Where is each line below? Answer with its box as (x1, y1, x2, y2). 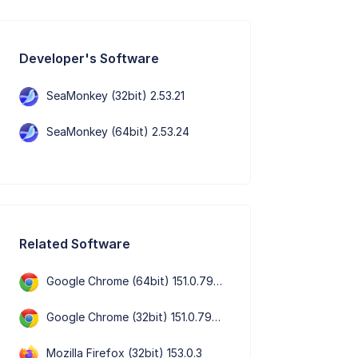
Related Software (19, 235, 131, 252)
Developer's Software (19, 50, 160, 66)
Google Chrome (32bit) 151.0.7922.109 (46, 309, 213, 324)
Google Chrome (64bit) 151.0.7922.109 (46, 273, 214, 288)
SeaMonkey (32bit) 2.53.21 (46, 88, 185, 102)
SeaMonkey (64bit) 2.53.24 (46, 124, 190, 138)
